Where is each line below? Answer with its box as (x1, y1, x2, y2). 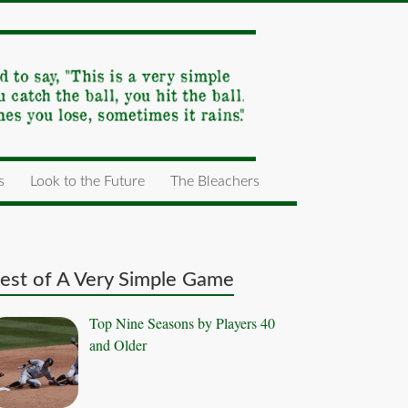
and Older (89, 334, 148, 354)
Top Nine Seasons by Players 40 (89, 312, 276, 332)
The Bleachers (170, 173, 260, 189)
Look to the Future (30, 173, 145, 189)
